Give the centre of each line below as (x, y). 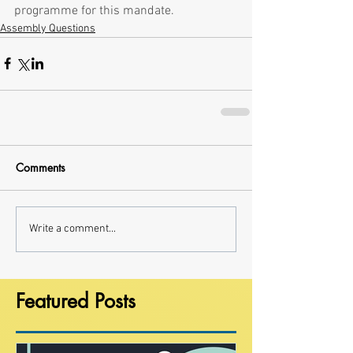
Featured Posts (76, 301)
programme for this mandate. (94, 11)
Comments (41, 167)
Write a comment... (72, 229)
